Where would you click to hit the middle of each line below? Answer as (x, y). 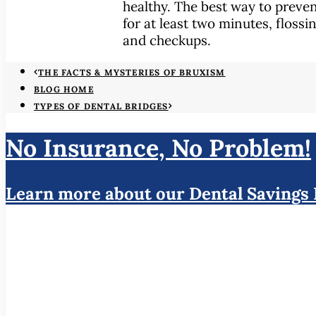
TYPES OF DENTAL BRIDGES (101, 106)
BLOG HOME (64, 89)
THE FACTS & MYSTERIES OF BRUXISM (132, 72)
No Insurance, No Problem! (158, 147)
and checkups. (167, 40)
